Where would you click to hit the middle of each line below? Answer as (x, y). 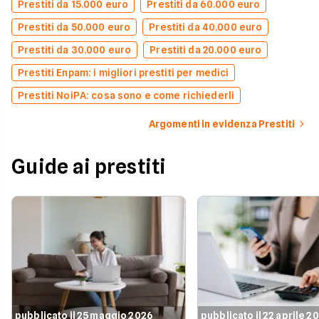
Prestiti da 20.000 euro (206, 50)
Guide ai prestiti (89, 167)
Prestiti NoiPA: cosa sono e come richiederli (126, 95)
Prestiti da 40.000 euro (206, 27)
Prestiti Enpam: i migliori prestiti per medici (124, 73)
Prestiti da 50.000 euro (74, 27)
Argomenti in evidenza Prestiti (221, 124)
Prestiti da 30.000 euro (75, 50)
